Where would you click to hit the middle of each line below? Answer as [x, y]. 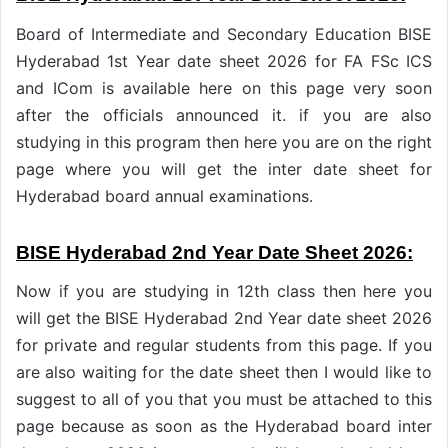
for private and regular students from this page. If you [224, 345]
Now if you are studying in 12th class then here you [224, 291]
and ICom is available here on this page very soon [224, 87]
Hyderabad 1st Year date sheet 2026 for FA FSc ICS [224, 60]
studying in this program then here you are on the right [224, 141]
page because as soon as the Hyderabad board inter [224, 426]
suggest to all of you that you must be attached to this [224, 399]
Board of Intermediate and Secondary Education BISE [224, 33]
